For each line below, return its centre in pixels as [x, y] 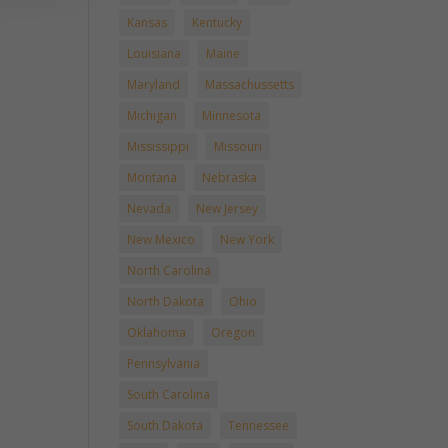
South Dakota [165, 425]
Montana [152, 177]
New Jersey [227, 208]
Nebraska [230, 177]
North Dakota [166, 301]
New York [247, 239]
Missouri [238, 146]
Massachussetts [250, 84]
